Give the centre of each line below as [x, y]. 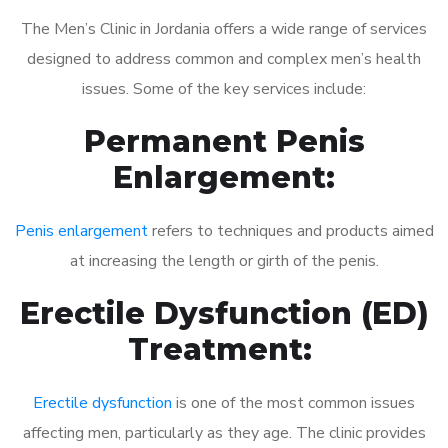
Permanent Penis [224, 141]
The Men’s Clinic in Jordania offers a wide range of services [224, 28]
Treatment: [224, 349]
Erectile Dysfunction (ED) [224, 313]
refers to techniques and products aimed [290, 230]
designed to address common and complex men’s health [224, 58]
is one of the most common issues [293, 402]
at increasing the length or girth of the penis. [224, 260]
